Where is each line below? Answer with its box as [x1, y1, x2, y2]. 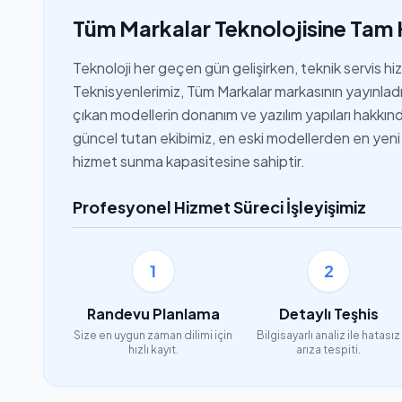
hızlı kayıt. [127, 343, 179, 356]
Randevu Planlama [86, 304, 220, 323]
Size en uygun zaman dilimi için [74, 328, 233, 342]
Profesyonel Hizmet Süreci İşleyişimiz [73, 197, 366, 217]
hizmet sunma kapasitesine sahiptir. [73, 152, 305, 170]
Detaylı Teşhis [278, 304, 379, 323]
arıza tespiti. [296, 343, 362, 356]
